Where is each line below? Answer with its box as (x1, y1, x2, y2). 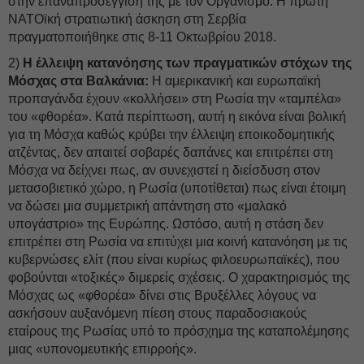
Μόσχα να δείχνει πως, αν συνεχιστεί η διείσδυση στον (8, 163, 320, 177)
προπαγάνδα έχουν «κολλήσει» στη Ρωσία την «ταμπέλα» (8, 92, 341, 106)
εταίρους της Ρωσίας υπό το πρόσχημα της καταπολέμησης (8, 324, 349, 338)
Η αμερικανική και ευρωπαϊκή (149, 74, 321, 88)
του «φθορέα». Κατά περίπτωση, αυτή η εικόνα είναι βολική (8, 110, 346, 123)
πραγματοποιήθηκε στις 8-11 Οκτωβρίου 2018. (8, 30, 276, 44)
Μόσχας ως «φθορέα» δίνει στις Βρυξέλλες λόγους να (8, 288, 316, 302)
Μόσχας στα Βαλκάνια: (8, 74, 149, 88)
